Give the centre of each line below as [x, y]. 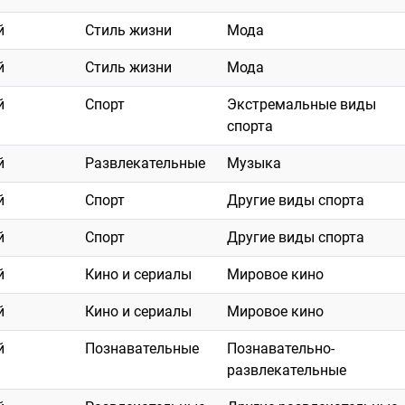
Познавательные [142, 349]
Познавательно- [281, 349]
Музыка [254, 164]
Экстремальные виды [301, 105]
